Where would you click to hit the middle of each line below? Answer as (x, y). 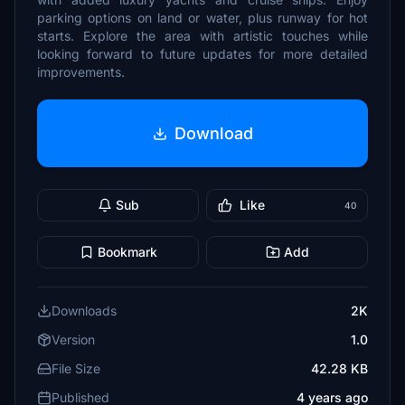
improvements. (81, 72)
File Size (76, 368)
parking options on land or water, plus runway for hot (202, 18)
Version (73, 339)
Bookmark (127, 252)
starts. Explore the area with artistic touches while (202, 36)
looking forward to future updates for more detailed (202, 54)
